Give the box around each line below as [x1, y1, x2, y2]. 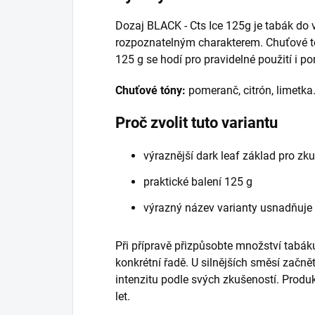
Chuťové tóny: [115, 83, 186, 97]
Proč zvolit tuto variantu [115, 113, 278, 131]
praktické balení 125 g [143, 174, 252, 188]
